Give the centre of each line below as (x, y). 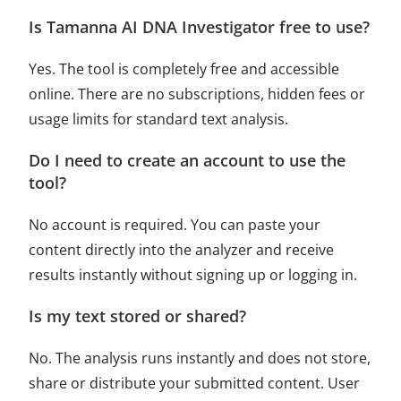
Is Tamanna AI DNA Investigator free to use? (200, 26)
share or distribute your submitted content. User (195, 383)
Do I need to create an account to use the (188, 160)
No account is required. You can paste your (175, 224)
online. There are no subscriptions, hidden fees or (197, 94)
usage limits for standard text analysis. (159, 119)
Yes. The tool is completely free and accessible (184, 68)
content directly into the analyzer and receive (182, 249)
